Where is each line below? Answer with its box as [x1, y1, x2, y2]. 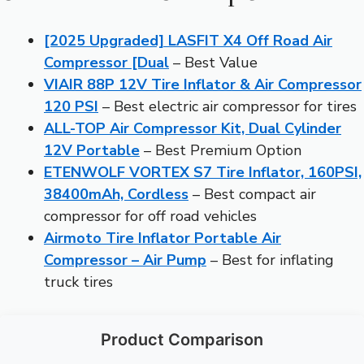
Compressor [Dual [44, 52, 169, 72]
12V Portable [44, 140, 140, 160]
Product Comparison [101, 329, 263, 349]
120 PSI [44, 96, 98, 116]
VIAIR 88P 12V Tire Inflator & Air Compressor [44, 74, 362, 94]
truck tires [44, 271, 113, 292]
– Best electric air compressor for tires [98, 96, 357, 116]
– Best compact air [188, 184, 316, 204]
